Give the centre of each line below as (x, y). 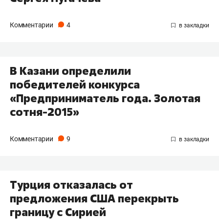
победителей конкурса (75, 85)
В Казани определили (70, 71)
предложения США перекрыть (94, 198)
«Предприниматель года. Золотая (105, 99)
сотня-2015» (44, 112)
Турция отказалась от (71, 185)
